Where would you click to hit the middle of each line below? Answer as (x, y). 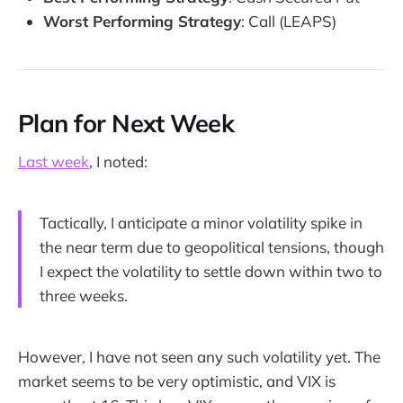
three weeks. (84, 296)
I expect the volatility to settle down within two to (211, 272)
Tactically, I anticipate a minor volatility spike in (201, 223)
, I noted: (118, 162)
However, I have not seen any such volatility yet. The (199, 357)
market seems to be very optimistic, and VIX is (177, 381)
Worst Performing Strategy (142, 21)
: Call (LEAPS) (289, 21)
